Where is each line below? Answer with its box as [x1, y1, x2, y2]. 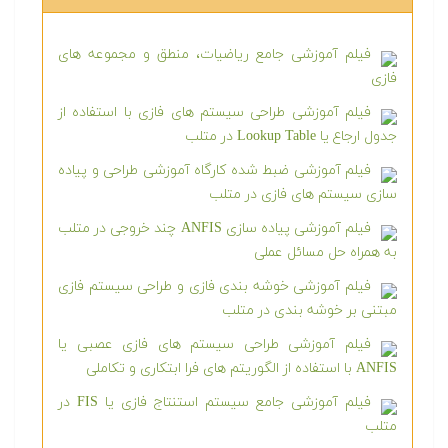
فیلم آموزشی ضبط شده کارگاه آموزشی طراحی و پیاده [58, 161, 371, 180]
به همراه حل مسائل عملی [254, 243, 397, 262]
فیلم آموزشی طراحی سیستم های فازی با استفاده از [58, 103, 371, 122]
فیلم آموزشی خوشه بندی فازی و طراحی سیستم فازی [58, 277, 371, 296]
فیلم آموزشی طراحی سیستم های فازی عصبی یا [58, 335, 371, 354]
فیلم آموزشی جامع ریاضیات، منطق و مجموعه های [58, 45, 371, 64]
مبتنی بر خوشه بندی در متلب [222, 301, 397, 320]
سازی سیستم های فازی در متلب [209, 185, 397, 204]
